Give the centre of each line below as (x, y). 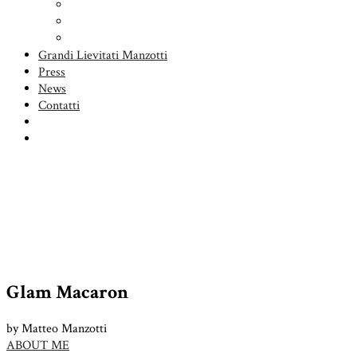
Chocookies (99, 22)
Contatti (59, 106)
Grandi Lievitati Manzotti (103, 55)
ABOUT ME (38, 345)
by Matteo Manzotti (57, 328)
